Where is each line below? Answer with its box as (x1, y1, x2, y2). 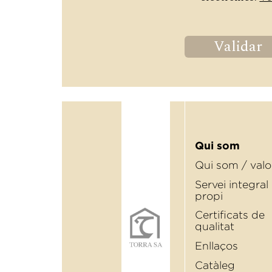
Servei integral (195, 178, 268, 191)
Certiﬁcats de (195, 209, 265, 222)
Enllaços (195, 240, 238, 253)
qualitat (195, 220, 234, 233)
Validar (214, 36, 262, 58)
